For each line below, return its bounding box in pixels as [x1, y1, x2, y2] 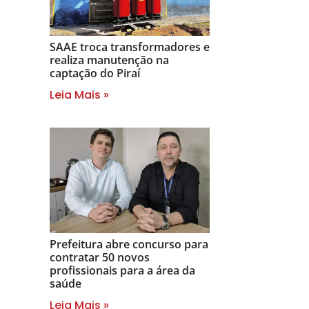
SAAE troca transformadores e [50, 39, 210, 55]
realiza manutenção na [50, 52, 169, 68]
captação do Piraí [50, 66, 140, 81]
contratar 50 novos [50, 250, 150, 266]
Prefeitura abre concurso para [50, 237, 208, 252]
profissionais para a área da [50, 263, 195, 279]
